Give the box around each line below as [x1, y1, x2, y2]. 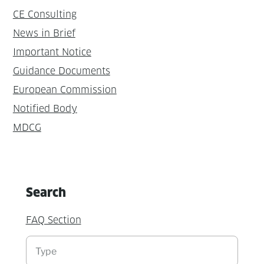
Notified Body [12, 103, 77, 114]
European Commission [12, 84, 117, 95]
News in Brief [12, 27, 75, 39]
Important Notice [12, 46, 91, 58]
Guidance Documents [12, 65, 110, 77]
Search [25, 184, 66, 200]
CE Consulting [12, 8, 77, 20]
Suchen [25, 236, 54, 247]
